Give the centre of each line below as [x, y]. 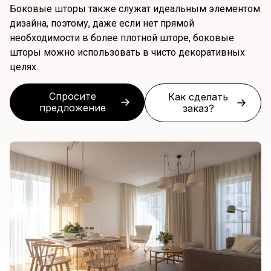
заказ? [198, 108]
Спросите [72, 96]
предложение [72, 107]
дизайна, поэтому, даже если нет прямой [102, 24]
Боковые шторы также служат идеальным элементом [135, 9]
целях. [24, 67]
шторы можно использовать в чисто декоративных [127, 53]
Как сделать [198, 96]
